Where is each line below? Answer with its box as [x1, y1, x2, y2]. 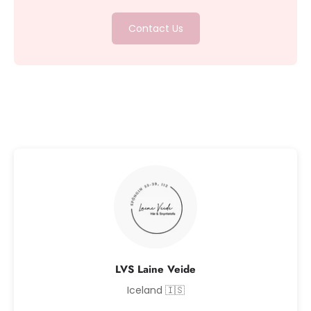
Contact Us [128, 22, 183, 35]
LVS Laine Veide [115, 262, 196, 277]
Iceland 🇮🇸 [126, 283, 185, 297]
